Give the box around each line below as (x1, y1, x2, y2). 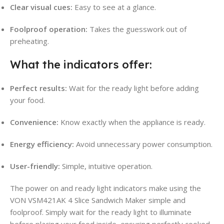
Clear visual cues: (10, 2, 72, 12)
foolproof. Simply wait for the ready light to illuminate (10, 207, 191, 217)
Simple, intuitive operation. (60, 161, 152, 171)
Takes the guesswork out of (87, 24, 186, 34)
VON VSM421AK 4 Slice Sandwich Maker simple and (10, 195, 185, 205)
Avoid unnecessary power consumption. (74, 139, 212, 149)
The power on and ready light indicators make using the (10, 183, 201, 193)
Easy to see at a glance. (72, 2, 156, 12)
